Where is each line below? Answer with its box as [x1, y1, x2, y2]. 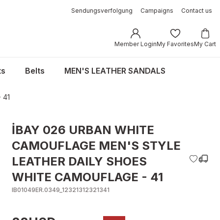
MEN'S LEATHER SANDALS [64, 66, 165, 76]
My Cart [194, 40, 216, 48]
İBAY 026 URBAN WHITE [12, 123, 154, 137]
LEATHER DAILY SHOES [12, 154, 147, 168]
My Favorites [157, 40, 194, 48]
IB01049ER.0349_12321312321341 [12, 186, 110, 193]
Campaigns [140, 7, 173, 14]
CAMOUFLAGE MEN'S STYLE [12, 138, 181, 153]
